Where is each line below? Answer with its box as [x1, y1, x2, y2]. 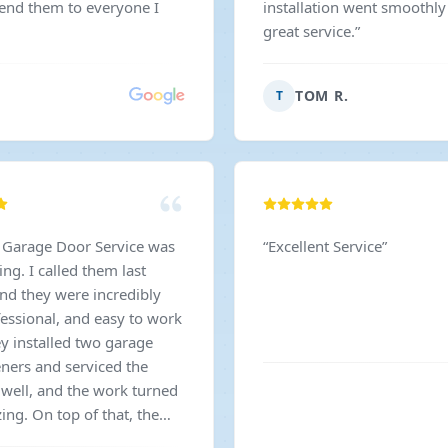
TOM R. [295, 86, 349, 105]
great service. [263, 21, 355, 41]
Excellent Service [268, 236, 382, 256]
